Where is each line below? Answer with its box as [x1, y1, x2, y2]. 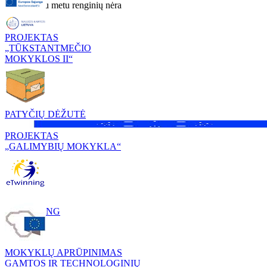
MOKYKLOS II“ [5, 53, 73, 64]
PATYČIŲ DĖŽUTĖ [5, 108, 86, 119]
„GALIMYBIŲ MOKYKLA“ [5, 141, 121, 151]
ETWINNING [5, 206, 60, 216]
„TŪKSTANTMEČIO [5, 42, 91, 53]
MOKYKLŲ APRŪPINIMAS [5, 247, 122, 257]
